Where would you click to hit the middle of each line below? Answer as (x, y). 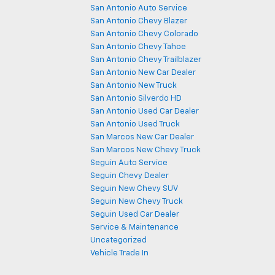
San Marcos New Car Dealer (142, 137)
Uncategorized (118, 240)
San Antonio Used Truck (135, 124)
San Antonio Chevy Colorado (144, 34)
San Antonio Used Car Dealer (145, 111)
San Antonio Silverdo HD (136, 99)
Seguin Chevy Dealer (130, 176)
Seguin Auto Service (129, 163)
